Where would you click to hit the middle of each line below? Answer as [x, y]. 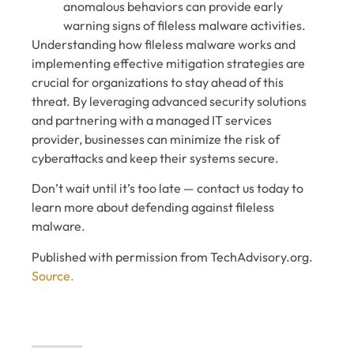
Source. [53, 275]
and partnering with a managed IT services [152, 120]
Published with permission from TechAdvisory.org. [172, 256]
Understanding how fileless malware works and [164, 44]
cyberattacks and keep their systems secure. [155, 158]
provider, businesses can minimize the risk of [156, 139]
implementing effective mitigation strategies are [168, 63]
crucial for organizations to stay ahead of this [158, 82]
